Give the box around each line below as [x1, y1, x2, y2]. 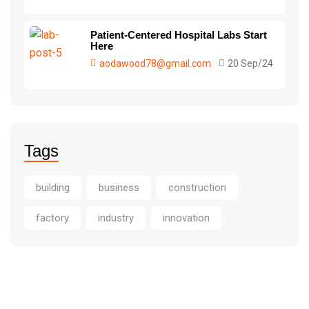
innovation [163, 212, 210, 224]
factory [36, 212, 69, 224]
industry [98, 212, 134, 224]
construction [168, 181, 226, 194]
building [36, 181, 70, 194]
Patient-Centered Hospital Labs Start [90, 29, 267, 41]
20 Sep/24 [228, 58, 273, 69]
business [99, 181, 139, 194]
